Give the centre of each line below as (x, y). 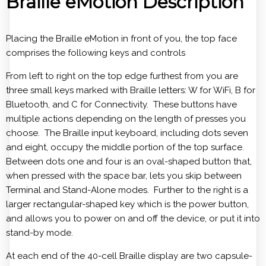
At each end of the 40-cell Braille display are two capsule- (129, 256)
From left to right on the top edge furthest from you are (122, 76)
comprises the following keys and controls (96, 53)
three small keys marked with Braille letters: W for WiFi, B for (131, 91)
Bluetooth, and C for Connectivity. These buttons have (121, 105)
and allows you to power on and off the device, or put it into (133, 219)
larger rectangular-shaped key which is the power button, (127, 205)
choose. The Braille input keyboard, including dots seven (127, 133)
